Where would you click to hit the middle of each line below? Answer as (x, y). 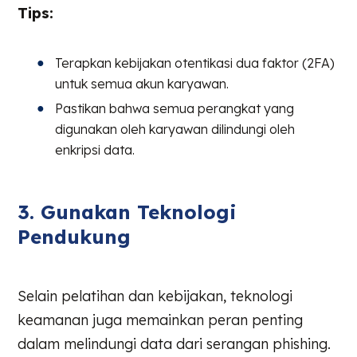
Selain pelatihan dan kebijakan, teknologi (155, 296)
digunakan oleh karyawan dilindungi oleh (175, 129)
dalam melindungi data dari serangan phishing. (175, 343)
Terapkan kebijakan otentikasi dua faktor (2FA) (195, 63)
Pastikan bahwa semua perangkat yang (175, 108)
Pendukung (75, 236)
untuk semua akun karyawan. (142, 83)
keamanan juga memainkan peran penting (161, 320)
